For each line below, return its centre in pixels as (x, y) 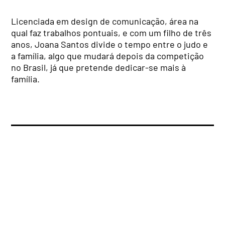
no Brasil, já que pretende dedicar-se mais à (99, 67)
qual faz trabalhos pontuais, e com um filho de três (111, 33)
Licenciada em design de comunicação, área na (105, 21)
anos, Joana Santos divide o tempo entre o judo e (110, 44)
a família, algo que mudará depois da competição (108, 56)
